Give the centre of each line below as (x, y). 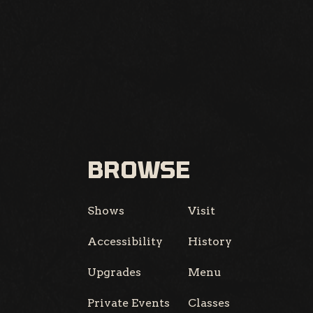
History (210, 241)
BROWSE (139, 169)
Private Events (129, 303)
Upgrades (115, 272)
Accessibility (125, 241)
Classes (209, 303)
